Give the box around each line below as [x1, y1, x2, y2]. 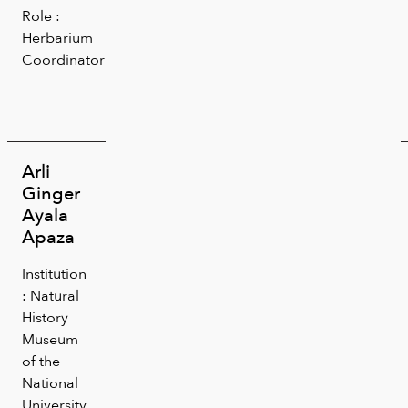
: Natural [22, 283, 79, 307]
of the [22, 349, 60, 372]
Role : [22, 4, 60, 27]
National [22, 371, 78, 394]
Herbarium [22, 25, 93, 49]
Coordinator [22, 47, 105, 71]
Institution [22, 261, 87, 285]
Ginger [22, 178, 80, 208]
